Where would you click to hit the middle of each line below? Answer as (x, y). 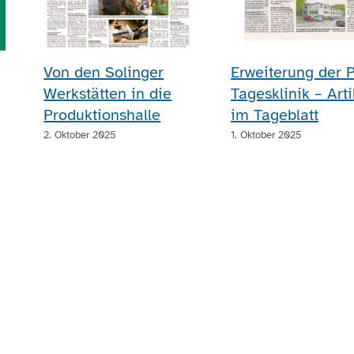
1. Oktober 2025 (267, 135)
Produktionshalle (102, 115)
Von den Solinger (104, 72)
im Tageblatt (275, 115)
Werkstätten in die (108, 93)
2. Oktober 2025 (80, 135)
